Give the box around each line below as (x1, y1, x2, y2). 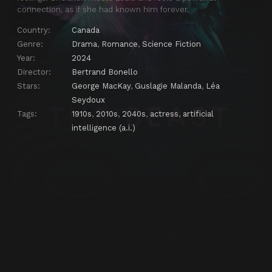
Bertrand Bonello (72, 67, 138, 76)
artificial (183, 109, 214, 118)
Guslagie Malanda (135, 81, 202, 90)
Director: (17, 67, 51, 76)
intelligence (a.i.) (72, 123, 135, 132)
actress (150, 109, 178, 118)
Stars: (17, 81, 40, 90)
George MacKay (72, 81, 131, 90)
